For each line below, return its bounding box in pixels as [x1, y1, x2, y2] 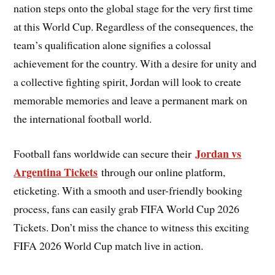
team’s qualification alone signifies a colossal [14, 37, 212, 53]
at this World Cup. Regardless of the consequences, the [14, 19, 254, 34]
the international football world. [14, 111, 152, 126]
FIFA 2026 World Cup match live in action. [14, 238, 204, 253]
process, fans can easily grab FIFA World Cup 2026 [14, 201, 240, 216]
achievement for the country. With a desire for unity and [14, 56, 257, 71]
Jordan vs [195, 145, 242, 161]
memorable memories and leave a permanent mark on [14, 93, 248, 108]
